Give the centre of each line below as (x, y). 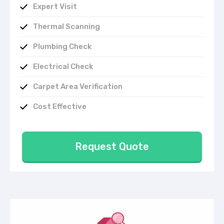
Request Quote (112, 146)
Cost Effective (60, 107)
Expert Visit (55, 7)
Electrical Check (63, 67)
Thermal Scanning (67, 27)
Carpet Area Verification (78, 87)
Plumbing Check (62, 47)
